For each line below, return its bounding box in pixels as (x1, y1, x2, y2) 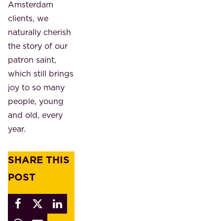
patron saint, (8, 54, 56, 65)
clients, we (8, 12, 48, 24)
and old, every (8, 109, 63, 120)
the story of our (8, 40, 68, 51)
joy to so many (8, 81, 65, 93)
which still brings (8, 68, 74, 79)
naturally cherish (8, 26, 71, 37)
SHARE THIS (8, 152, 70, 167)
